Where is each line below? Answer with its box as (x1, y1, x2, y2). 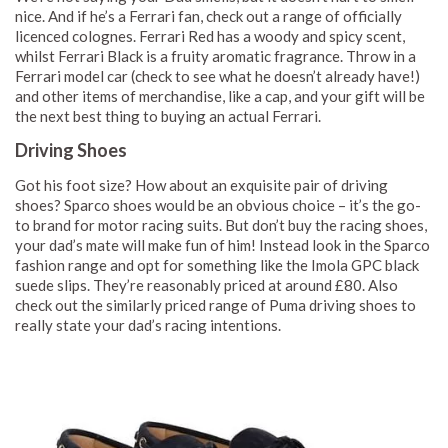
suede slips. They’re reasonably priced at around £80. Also (15, 275, 398, 294)
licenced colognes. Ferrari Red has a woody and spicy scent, (15, 26, 405, 45)
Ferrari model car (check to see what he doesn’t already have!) (15, 66, 420, 85)
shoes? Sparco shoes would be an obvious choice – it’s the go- (15, 195, 421, 214)
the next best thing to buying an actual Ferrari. (15, 106, 321, 125)
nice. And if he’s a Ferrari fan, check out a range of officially (15, 6, 402, 25)
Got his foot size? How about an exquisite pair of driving (15, 175, 388, 194)
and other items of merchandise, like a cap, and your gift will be (15, 86, 425, 105)
